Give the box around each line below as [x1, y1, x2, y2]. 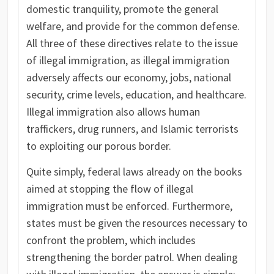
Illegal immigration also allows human [26, 104, 200, 119]
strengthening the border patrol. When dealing [26, 250, 238, 264]
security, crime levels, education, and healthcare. [26, 87, 246, 102]
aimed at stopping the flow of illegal [26, 181, 193, 196]
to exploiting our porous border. [26, 138, 171, 153]
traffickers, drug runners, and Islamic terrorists [26, 121, 239, 136]
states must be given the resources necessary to [26, 215, 248, 230]
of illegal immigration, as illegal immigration [26, 53, 229, 67]
